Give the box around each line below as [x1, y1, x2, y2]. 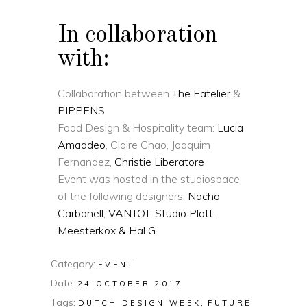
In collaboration [58, 23, 217, 47]
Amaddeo [58, 137, 106, 151]
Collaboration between [58, 86, 172, 100]
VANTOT [108, 206, 150, 220]
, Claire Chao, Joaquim [106, 137, 210, 151]
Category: [51, 257, 95, 270]
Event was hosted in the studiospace [58, 171, 240, 186]
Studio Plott [155, 206, 213, 220]
